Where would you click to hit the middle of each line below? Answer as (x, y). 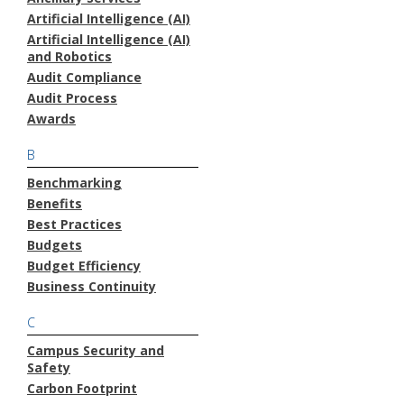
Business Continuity (92, 286)
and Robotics (69, 56)
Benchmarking (74, 182)
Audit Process (72, 97)
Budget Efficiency (84, 265)
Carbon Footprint (82, 388)
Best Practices (74, 224)
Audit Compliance (84, 77)
